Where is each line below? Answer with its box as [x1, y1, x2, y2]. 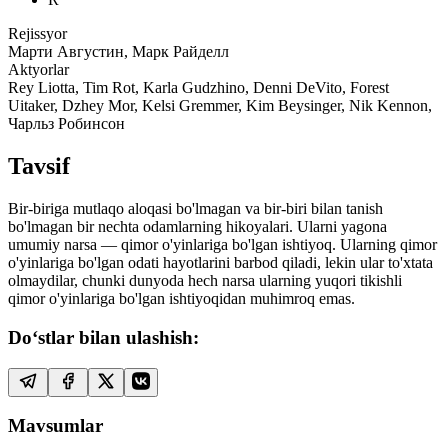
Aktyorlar [8, 61, 69, 79]
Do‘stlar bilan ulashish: [8, 327, 199, 348]
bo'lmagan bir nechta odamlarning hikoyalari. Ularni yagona [8, 218, 387, 236]
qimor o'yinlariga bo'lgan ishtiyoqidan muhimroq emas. [8, 290, 355, 308]
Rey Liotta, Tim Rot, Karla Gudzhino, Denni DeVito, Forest [8, 79, 389, 97]
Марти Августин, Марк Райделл [8, 43, 229, 61]
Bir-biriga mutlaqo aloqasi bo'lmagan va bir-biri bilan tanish [8, 200, 383, 218]
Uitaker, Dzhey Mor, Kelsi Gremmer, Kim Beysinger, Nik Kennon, [8, 97, 432, 115]
